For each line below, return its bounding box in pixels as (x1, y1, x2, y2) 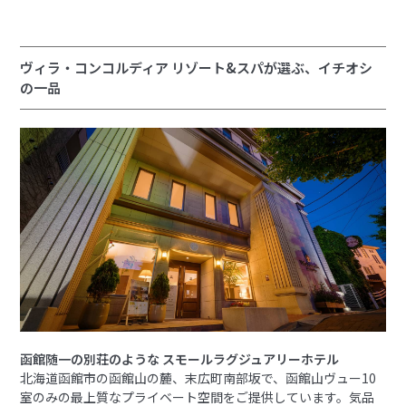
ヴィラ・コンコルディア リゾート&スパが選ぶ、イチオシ (20, 58, 373, 78)
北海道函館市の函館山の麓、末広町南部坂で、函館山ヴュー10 (20, 369, 377, 388)
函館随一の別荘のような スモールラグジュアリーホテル (20, 350, 340, 369)
